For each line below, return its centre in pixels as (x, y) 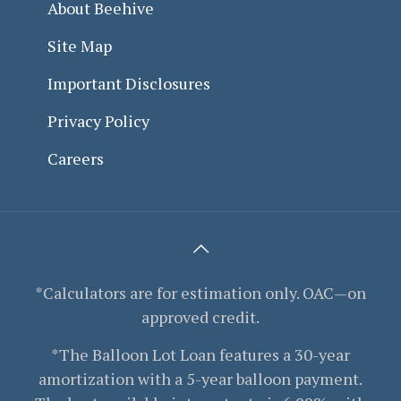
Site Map (80, 45)
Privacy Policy (98, 120)
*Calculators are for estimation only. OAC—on (200, 292)
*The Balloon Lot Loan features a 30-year (200, 354)
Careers (76, 158)
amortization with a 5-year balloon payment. (200, 378)
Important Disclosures (129, 83)
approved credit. (200, 316)
